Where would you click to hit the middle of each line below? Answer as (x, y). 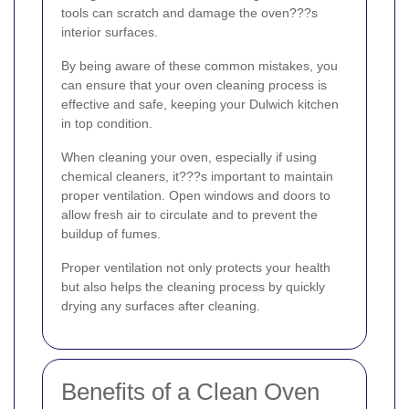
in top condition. (107, 124)
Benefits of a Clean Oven (190, 392)
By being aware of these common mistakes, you (199, 66)
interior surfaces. (110, 32)
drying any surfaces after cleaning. (161, 306)
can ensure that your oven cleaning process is (194, 85)
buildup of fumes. (111, 234)
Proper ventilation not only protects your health (196, 268)
